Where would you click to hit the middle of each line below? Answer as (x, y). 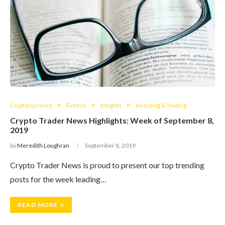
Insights (111, 105)
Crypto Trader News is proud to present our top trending (107, 165)
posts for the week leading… (58, 179)
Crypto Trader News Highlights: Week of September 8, (112, 120)
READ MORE (38, 205)
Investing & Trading (161, 105)
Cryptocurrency (31, 105)
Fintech (76, 105)
